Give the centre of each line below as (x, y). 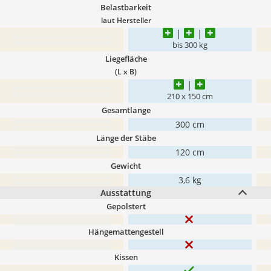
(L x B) (126, 71)
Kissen (126, 257)
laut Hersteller (126, 20)
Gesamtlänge (126, 110)
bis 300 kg (190, 45)
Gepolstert (126, 206)
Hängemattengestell (126, 232)
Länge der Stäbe (126, 138)
